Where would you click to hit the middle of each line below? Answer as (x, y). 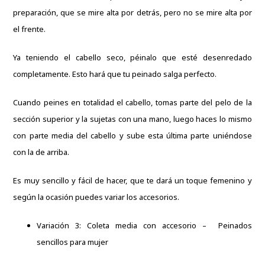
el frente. (30, 29)
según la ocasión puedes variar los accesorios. (97, 197)
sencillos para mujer (73, 242)
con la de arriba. (41, 152)
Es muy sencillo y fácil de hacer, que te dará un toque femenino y (132, 180)
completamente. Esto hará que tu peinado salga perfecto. (115, 74)
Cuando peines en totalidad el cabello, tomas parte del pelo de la (132, 102)
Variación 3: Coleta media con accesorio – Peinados (144, 225)
